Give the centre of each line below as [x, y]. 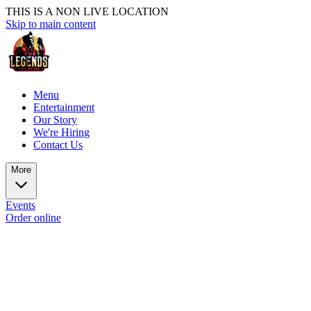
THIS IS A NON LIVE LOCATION [87, 11]
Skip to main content [51, 24]
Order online [33, 218]
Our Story [55, 120]
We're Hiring [61, 132]
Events [20, 205]
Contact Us [58, 145]
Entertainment [64, 107]
